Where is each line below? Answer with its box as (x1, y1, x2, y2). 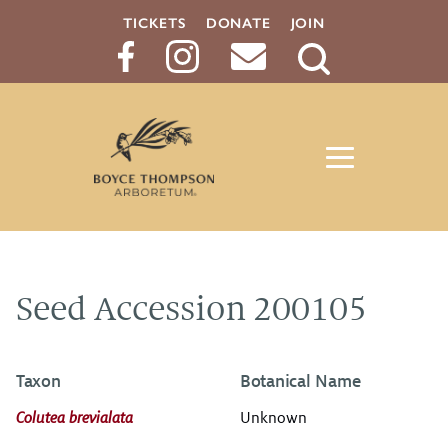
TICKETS (123, 14, 186, 32)
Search (313, 78, 357, 94)
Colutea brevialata (16, 408, 133, 427)
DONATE (205, 14, 271, 32)
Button (313, 103, 357, 119)
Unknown (240, 408, 307, 427)
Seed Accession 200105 (16, 290, 367, 327)
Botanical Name (240, 372, 361, 392)
